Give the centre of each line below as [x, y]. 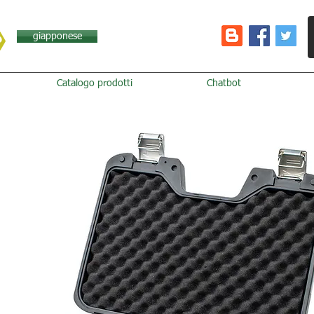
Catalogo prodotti [94, 83]
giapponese [57, 36]
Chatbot [224, 83]
